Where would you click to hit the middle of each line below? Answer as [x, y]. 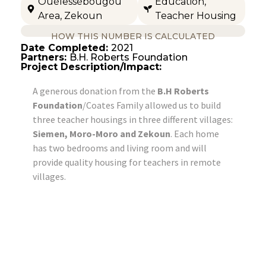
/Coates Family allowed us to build [152, 105]
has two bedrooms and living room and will [120, 148]
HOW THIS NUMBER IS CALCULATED [133, 36]
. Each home [195, 133]
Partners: [45, 57]
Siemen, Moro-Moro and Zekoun [102, 133]
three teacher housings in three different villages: [133, 119]
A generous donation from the [95, 91]
